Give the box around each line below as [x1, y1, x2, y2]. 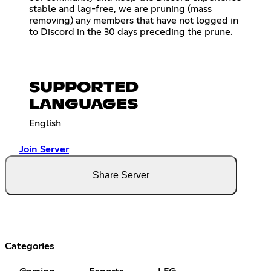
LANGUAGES [29, 97, 138, 112]
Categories [5, 241, 54, 251]
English [29, 118, 61, 128]
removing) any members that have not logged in [29, 15, 238, 25]
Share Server [93, 169, 149, 180]
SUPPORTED [29, 80, 139, 95]
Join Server [19, 144, 69, 154]
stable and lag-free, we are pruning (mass [29, 4, 212, 14]
